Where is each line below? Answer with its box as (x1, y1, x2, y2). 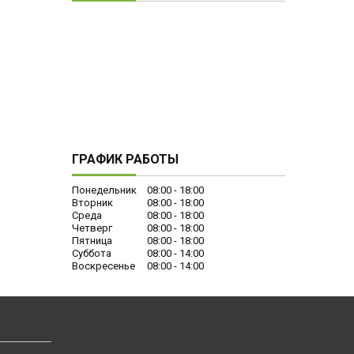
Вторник (72, 196, 113, 209)
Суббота (72, 247, 111, 259)
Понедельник (72, 183, 137, 196)
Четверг (72, 221, 112, 234)
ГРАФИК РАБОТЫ (72, 151, 179, 167)
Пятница (72, 234, 112, 247)
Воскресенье (72, 259, 135, 272)
